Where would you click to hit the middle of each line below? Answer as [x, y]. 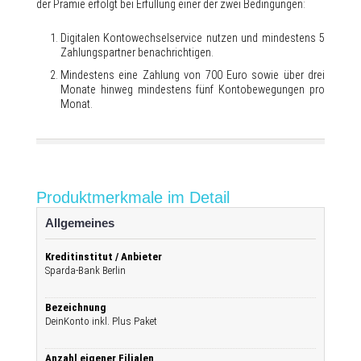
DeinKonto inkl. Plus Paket [101, 321]
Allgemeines [80, 223]
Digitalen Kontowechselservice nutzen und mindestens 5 [193, 38]
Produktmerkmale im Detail [133, 197]
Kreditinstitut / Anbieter [104, 257]
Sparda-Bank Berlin [85, 270]
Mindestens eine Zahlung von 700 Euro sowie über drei [193, 75]
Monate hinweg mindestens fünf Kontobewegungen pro [193, 89]
